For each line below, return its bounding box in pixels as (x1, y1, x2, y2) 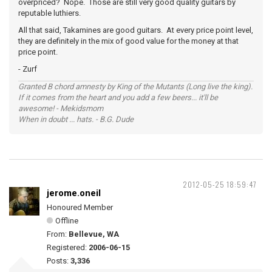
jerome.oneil (47, 188, 101, 199)
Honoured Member (47, 203, 113, 212)
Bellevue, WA (69, 229, 119, 239)
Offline (55, 216, 78, 225)
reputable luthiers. (18, 8, 83, 18)
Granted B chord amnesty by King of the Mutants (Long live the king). (18, 82, 253, 91)
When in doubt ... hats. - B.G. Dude (18, 115, 134, 124)
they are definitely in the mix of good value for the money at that (18, 36, 239, 46)
